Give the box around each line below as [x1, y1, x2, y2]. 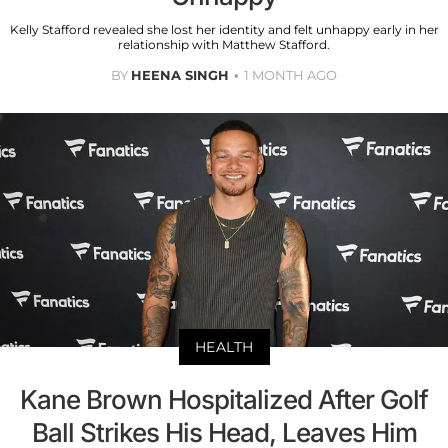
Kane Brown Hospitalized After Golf [20, 384, 428, 416]
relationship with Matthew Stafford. [118, 36, 330, 52]
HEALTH [194, 338, 254, 357]
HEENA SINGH [131, 66, 229, 83]
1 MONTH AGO [244, 66, 337, 83]
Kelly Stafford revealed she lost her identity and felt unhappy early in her [9, 21, 439, 37]
